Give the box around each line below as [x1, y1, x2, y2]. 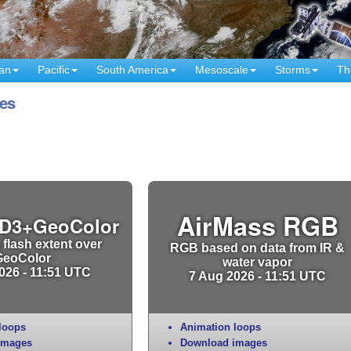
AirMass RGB [176, 207, 338, 244]
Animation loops [179, 320, 261, 333]
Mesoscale [195, 63, 248, 76]
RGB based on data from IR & [170, 240, 346, 255]
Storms [275, 63, 310, 76]
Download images [179, 336, 267, 349]
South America [96, 63, 168, 76]
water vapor [223, 254, 293, 269]
